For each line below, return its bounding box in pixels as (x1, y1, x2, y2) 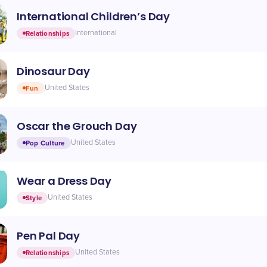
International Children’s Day (17, 8, 170, 24)
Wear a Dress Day (17, 173, 112, 188)
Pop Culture (26, 138, 65, 147)
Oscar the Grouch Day (17, 118, 137, 133)
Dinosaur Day (17, 63, 90, 79)
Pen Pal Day (17, 228, 80, 243)
